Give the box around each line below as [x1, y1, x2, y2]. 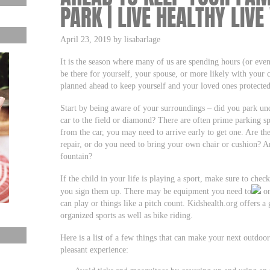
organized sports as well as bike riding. [60, 210, 193, 220]
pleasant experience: [60, 244, 129, 254]
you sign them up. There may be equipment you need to [60, 186, 252, 196]
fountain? [60, 151, 93, 161]
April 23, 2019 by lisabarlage [60, 34, 161, 44]
